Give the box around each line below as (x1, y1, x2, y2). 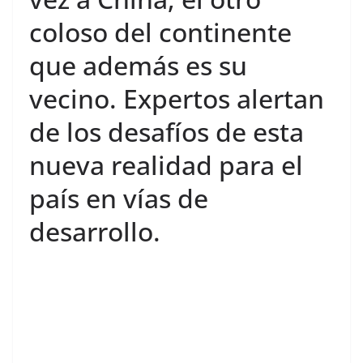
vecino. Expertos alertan (29, 81, 324, 116)
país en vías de (29, 181, 208, 216)
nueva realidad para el (29, 147, 303, 182)
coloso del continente (29, 15, 292, 49)
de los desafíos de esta (29, 114, 304, 149)
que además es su (29, 48, 247, 83)
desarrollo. (29, 214, 160, 249)
